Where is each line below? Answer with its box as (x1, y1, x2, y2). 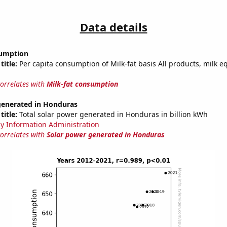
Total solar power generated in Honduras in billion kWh (17, 109, 208, 120)
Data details (80, 19, 147, 35)
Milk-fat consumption (46, 79, 118, 89)
